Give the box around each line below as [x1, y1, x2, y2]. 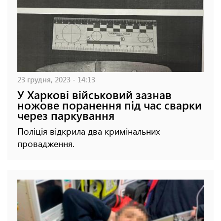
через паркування [17, 108, 114, 123]
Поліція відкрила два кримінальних [17, 125, 160, 138]
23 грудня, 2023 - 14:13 [17, 74, 95, 85]
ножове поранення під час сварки [17, 97, 202, 113]
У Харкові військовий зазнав [17, 87, 172, 103]
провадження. [17, 138, 74, 150]
